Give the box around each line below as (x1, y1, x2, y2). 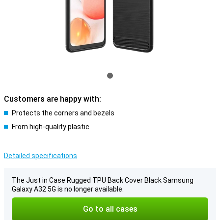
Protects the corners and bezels (12, 109, 114, 117)
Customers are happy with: (4, 94, 101, 104)
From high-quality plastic (12, 123, 89, 131)
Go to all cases (82, 204, 137, 214)
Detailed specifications (4, 152, 77, 160)
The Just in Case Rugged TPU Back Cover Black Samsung (12, 176, 193, 184)
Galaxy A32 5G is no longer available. (12, 185, 124, 193)
